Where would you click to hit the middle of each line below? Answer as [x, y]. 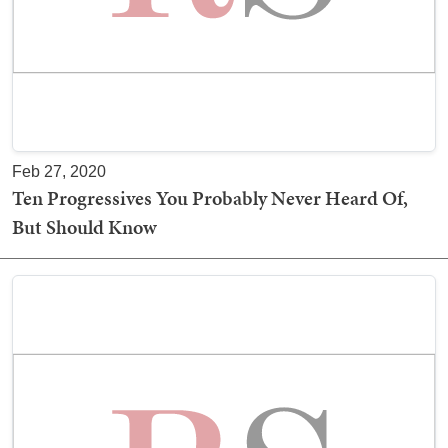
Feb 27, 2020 [59, 171]
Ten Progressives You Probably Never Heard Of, [210, 198]
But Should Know [84, 227]
